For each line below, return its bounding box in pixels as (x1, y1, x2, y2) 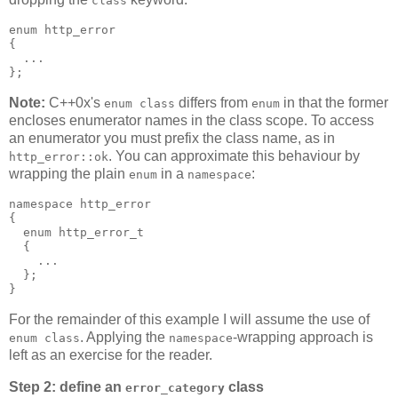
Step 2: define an (9, 378, 125, 394)
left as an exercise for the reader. (9, 346, 212, 362)
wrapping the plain (9, 166, 129, 182)
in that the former (280, 95, 388, 111)
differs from (175, 95, 251, 111)
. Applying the (80, 329, 169, 345)
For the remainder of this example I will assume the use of (9, 311, 370, 327)
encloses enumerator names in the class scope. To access (9, 113, 374, 129)
